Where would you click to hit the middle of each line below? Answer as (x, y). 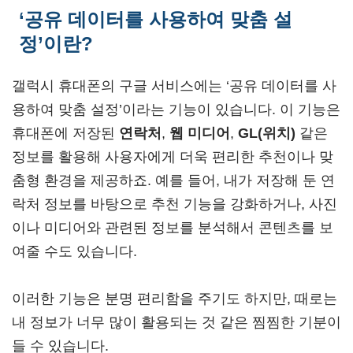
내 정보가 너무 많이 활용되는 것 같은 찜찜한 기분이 (176, 322)
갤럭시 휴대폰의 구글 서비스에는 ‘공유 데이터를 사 (174, 86)
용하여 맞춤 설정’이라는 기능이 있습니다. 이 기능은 (176, 110)
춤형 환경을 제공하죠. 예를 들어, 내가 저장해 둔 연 (173, 180)
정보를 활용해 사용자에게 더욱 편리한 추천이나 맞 (173, 157)
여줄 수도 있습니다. (74, 251)
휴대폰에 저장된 (65, 133)
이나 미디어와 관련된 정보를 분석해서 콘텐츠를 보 (173, 228)
